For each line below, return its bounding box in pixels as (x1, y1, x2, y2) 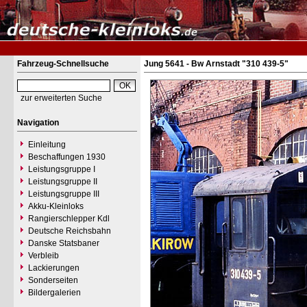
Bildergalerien (28, 288, 81, 297)
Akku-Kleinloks (28, 201, 84, 211)
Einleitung (28, 140, 66, 149)
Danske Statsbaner (28, 238, 99, 248)
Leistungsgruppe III (28, 189, 99, 199)
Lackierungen (28, 263, 79, 273)
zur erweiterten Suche (21, 93, 102, 103)
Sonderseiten (28, 275, 78, 285)
